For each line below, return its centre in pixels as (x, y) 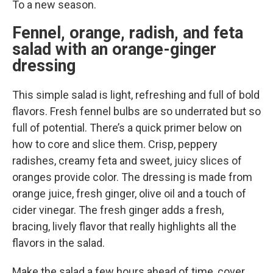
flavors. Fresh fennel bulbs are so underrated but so (136, 111)
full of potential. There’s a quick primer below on (127, 127)
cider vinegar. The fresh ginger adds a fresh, (118, 210)
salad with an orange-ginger (114, 49)
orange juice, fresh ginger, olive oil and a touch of (129, 193)
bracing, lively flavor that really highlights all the (124, 226)
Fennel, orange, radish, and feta (128, 33)
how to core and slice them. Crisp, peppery (115, 144)
